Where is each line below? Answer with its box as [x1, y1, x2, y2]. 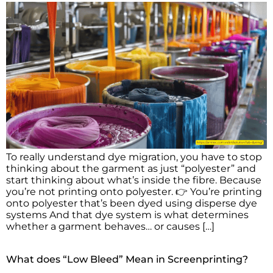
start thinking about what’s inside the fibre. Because [6, 174, 261, 186]
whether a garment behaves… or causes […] [6, 220, 214, 232]
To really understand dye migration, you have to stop [6, 151, 262, 163]
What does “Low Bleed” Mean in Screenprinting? [6, 253, 248, 265]
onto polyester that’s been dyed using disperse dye [6, 197, 257, 209]
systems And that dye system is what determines [6, 208, 249, 221]
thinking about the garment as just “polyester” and [6, 162, 256, 174]
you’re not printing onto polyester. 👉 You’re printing [6, 185, 262, 197]
